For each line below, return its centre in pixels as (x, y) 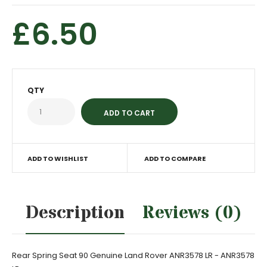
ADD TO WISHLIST (58, 159)
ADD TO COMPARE (175, 159)
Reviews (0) (192, 213)
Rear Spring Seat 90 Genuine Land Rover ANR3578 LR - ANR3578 (133, 255)
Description (75, 213)
